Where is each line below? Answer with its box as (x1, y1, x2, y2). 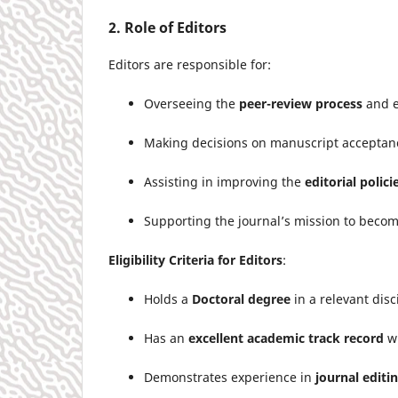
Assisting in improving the (144, 172, 305, 190)
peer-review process (239, 94, 362, 112)
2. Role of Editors (108, 17, 227, 37)
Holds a (144, 290, 192, 307)
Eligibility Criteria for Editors (108, 251, 283, 268)
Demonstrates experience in (144, 368, 315, 386)
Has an (144, 329, 188, 346)
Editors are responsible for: (108, 55, 271, 73)
